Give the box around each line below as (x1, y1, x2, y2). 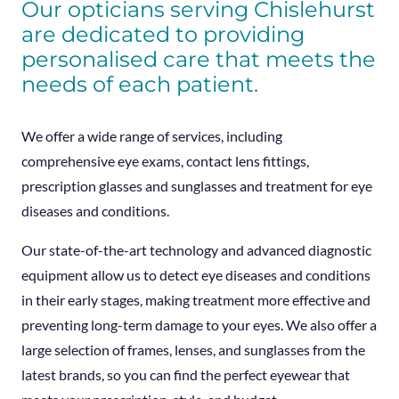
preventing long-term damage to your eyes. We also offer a (21, 315, 377, 333)
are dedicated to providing (21, 20, 305, 47)
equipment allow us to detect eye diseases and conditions (21, 265, 370, 283)
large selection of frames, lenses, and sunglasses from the (21, 340, 365, 358)
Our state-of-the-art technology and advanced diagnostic (21, 240, 371, 258)
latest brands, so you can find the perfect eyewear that (21, 365, 350, 383)
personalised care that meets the (21, 45, 376, 72)
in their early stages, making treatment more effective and (21, 290, 370, 308)
